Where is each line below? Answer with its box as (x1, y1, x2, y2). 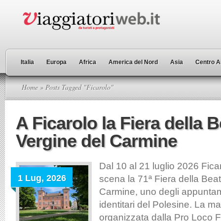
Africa (79, 59, 96, 66)
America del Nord (109, 59, 158, 66)
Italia (21, 59, 34, 66)
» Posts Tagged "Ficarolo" (38, 82, 113, 92)
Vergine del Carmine (16, 131, 177, 151)
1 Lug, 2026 (18, 173, 66, 183)
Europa (46, 59, 67, 66)
